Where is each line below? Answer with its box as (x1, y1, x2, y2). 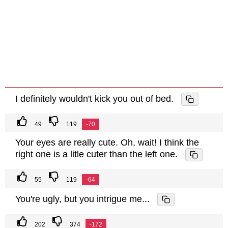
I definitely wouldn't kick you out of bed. (15, 93, 174, 104)
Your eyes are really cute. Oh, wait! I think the (15, 137, 199, 148)
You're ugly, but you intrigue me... (15, 193, 150, 204)
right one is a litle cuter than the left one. (15, 149, 178, 159)
